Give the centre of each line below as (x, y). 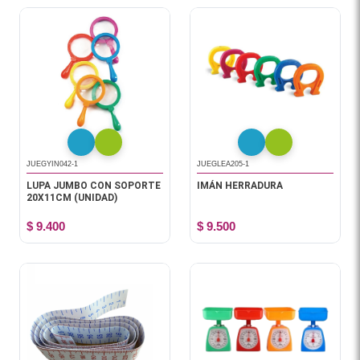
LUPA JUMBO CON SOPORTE (94, 186)
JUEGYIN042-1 (52, 164)
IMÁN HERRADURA (240, 186)
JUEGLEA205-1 (223, 164)
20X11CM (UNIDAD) (72, 198)
